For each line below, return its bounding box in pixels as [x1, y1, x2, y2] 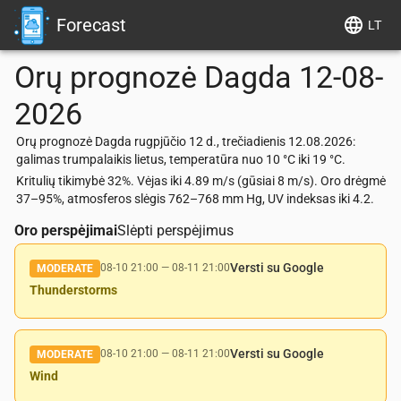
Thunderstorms [30, 283, 117, 297]
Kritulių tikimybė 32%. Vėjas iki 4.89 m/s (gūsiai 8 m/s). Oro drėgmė [16, 174, 386, 188]
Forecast [56, 14, 126, 36]
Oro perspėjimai [14, 222, 117, 239]
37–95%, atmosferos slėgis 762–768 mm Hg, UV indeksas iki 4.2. [16, 192, 374, 206]
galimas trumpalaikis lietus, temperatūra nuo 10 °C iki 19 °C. [16, 152, 346, 166]
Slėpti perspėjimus [117, 222, 234, 239]
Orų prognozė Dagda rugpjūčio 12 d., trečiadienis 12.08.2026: [16, 134, 355, 149]
